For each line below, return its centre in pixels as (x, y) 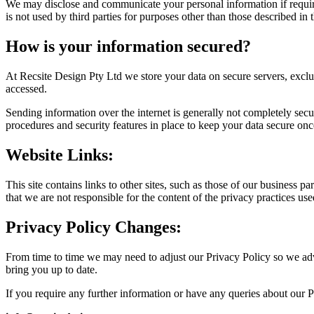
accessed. (26, 88)
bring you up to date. (52, 269)
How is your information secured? (128, 47)
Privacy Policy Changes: (94, 227)
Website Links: (60, 155)
